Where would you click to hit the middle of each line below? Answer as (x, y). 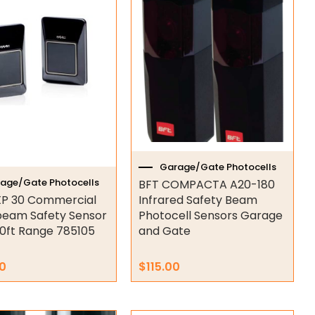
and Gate (164, 231)
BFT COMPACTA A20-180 (206, 185)
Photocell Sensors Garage (210, 216)
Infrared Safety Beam (198, 200)
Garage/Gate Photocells (218, 167)
